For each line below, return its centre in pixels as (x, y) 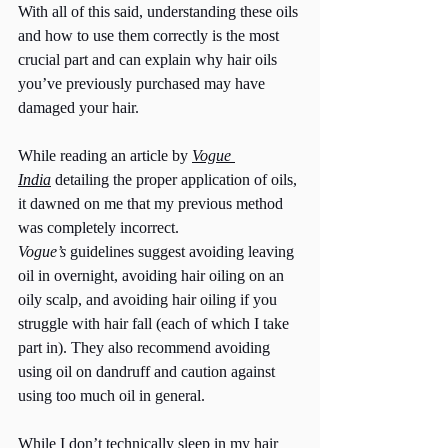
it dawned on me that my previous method (152, 204)
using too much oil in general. (113, 396)
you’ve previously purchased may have (143, 84)
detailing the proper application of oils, (176, 180)
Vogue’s (42, 252)
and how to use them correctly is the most (150, 36)
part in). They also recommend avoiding (146, 348)
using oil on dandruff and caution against (148, 372)
